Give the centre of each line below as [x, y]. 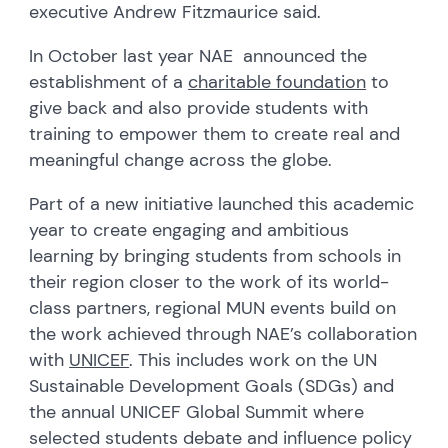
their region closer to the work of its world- [209, 282]
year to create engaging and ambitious [189, 230]
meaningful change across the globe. [181, 160]
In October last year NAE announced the [198, 56]
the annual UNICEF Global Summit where [197, 412]
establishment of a [109, 82]
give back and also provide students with [199, 108]
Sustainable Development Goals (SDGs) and [212, 386]
